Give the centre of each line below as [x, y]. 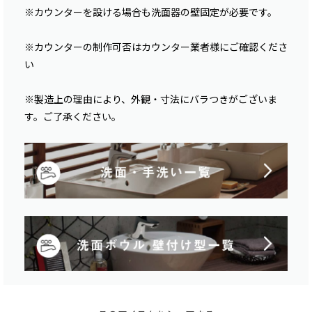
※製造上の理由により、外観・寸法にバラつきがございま [151, 99]
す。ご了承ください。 [73, 117]
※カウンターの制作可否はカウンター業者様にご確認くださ [156, 47]
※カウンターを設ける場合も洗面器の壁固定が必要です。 [151, 12]
